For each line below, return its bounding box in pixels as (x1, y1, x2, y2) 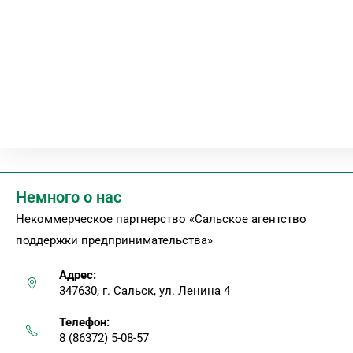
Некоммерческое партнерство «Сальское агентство (16, 212, 307, 226)
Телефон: (59, 315, 110, 329)
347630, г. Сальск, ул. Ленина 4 (59, 284, 230, 298)
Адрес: (59, 268, 96, 282)
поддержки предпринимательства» (16, 233, 213, 247)
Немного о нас (16, 188, 121, 206)
